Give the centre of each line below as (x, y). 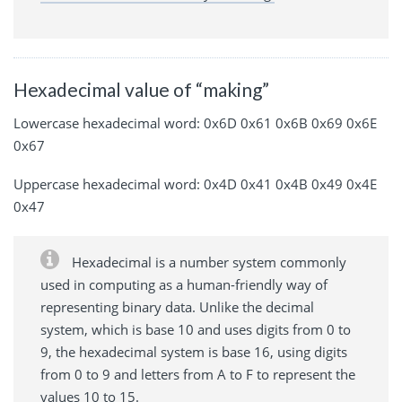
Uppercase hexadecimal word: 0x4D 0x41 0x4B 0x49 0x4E (195, 184)
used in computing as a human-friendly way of (184, 285)
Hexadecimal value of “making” (141, 89)
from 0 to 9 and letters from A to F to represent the (198, 375)
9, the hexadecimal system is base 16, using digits (194, 352)
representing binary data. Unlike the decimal (177, 307)
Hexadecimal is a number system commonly (207, 262)
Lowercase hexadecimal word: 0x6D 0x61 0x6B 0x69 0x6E (195, 123)
